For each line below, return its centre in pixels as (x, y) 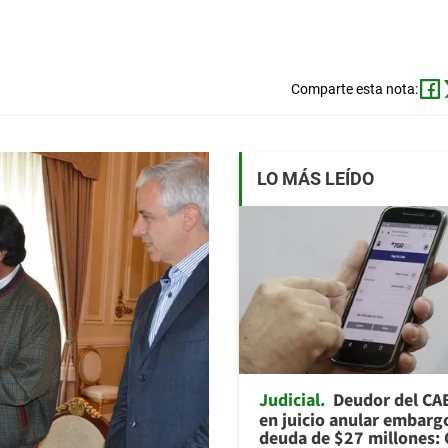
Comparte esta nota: (354, 89)
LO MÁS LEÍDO (315, 179)
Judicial (289, 400)
